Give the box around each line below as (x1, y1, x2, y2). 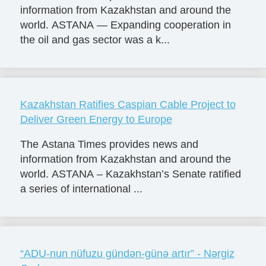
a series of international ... (20, 183, 142, 195)
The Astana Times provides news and (20, 138, 198, 151)
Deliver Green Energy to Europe (20, 113, 172, 126)
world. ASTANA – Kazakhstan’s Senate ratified (20, 168, 241, 180)
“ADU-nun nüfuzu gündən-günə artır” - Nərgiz (20, 248, 235, 260)
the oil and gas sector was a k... (20, 34, 170, 46)
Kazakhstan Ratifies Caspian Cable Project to (20, 99, 236, 111)
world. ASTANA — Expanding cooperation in (20, 19, 231, 31)
